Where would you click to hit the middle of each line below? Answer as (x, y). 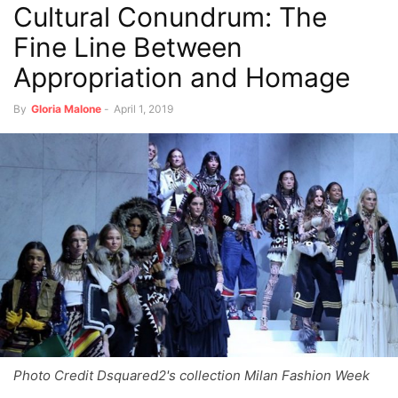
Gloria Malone (66, 108)
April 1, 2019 (143, 108)
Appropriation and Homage (182, 77)
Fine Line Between (128, 47)
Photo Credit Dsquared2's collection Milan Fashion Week (191, 375)
